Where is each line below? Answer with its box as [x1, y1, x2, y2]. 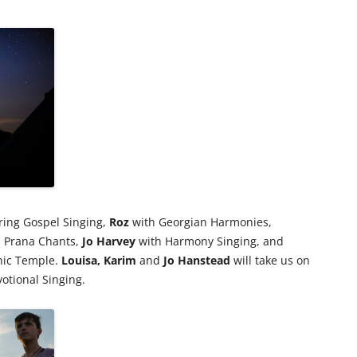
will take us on [230, 252, 310, 268]
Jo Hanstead [163, 252, 230, 268]
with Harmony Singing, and [135, 233, 284, 249]
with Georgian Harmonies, [129, 214, 272, 229]
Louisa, [61, 252, 100, 268]
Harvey [96, 233, 135, 249]
